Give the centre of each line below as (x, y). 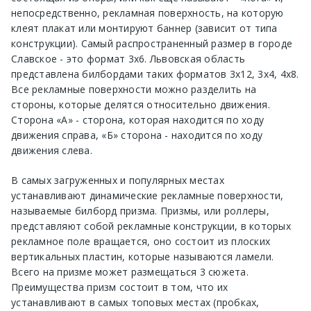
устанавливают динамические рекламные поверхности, (148, 195)
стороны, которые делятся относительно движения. (141, 104)
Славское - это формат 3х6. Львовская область (128, 58)
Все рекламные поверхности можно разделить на (134, 89)
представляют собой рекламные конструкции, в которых (151, 226)
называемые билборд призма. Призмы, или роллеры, (140, 210)
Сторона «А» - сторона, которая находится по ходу (137, 119)
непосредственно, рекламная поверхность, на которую (148, 12)
